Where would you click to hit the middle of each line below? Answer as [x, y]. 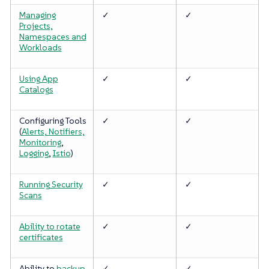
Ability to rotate [50, 226]
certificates [41, 237]
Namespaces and [53, 36]
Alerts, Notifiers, [53, 131]
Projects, [36, 26]
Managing [37, 15]
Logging [34, 153]
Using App [38, 78]
